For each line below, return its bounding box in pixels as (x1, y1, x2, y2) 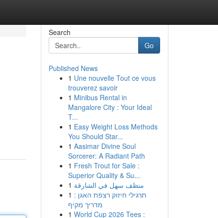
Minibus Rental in (73, 92, 127, 102)
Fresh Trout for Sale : (73, 161, 140, 170)
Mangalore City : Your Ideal (68, 102, 152, 112)
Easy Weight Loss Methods (73, 122, 158, 131)
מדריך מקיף (68, 200, 103, 209)
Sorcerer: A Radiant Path (68, 151, 145, 161)
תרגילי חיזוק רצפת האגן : (73, 190, 146, 200)
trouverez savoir (68, 83, 118, 92)
